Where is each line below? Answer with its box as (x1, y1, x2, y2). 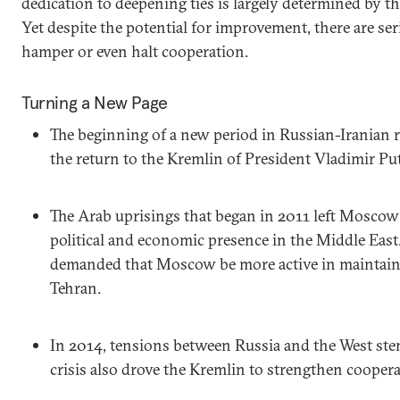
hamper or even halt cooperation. (21, 41, 248, 62)
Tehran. (50, 278, 101, 298)
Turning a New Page (21, 91, 168, 114)
